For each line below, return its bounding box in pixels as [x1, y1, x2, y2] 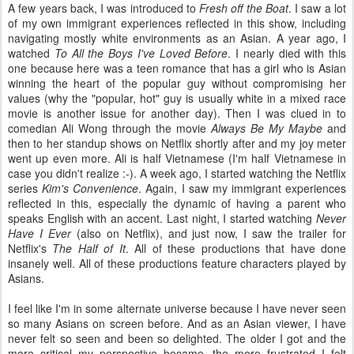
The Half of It [52, 240, 126, 256]
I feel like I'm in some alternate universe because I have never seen [8, 300, 346, 316]
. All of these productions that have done [125, 240, 347, 256]
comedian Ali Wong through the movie [8, 120, 211, 136]
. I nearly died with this [228, 45, 346, 61]
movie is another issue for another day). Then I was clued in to [8, 105, 346, 121]
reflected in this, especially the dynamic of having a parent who [8, 195, 346, 211]
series [8, 180, 43, 196]
